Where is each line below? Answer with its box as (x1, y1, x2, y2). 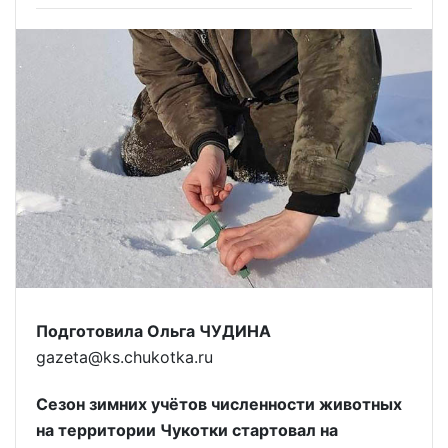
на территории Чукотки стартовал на (36, 419, 338, 440)
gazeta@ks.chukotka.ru (36, 347, 213, 368)
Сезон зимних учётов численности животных (36, 393, 402, 414)
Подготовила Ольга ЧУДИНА (36, 321, 271, 342)
